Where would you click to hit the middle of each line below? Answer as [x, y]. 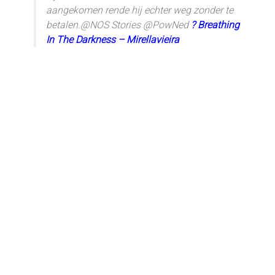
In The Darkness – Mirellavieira [113, 39]
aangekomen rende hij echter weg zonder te [140, 10]
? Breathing [215, 25]
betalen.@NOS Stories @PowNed [118, 25]
